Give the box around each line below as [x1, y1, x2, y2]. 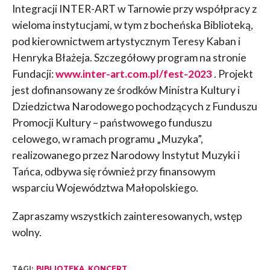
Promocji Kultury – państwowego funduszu [11, 116, 212, 130]
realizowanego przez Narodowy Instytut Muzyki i [11, 149, 240, 162]
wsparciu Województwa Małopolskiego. [11, 181, 198, 195]
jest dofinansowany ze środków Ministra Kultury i [11, 84, 240, 97]
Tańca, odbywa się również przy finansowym [11, 165, 215, 178]
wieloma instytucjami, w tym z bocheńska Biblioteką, [11, 19, 253, 32]
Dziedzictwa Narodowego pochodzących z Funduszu [11, 100, 257, 113]
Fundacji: [11, 67, 55, 81]
